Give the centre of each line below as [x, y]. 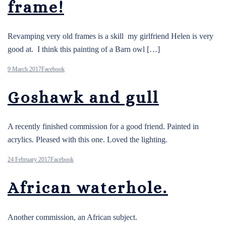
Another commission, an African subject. [72, 217]
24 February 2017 [29, 160]
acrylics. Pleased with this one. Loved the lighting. [88, 140]
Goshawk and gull [83, 97]
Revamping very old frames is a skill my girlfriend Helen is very [110, 36]
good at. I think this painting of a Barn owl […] [84, 49]
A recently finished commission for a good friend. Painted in [103, 127]
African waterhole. [88, 187]
